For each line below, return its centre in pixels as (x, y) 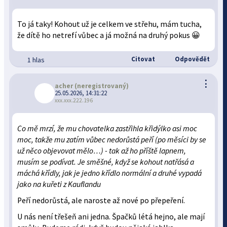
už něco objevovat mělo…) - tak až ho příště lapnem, (102, 151)
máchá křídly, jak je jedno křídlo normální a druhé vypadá (110, 173)
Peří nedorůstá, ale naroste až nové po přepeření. (101, 200)
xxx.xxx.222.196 (74, 100)
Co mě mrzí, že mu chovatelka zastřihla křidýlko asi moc (107, 128)
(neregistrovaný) (101, 86)
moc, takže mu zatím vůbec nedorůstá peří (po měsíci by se (112, 140)
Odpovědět (191, 59)
